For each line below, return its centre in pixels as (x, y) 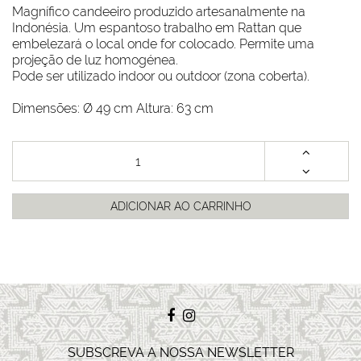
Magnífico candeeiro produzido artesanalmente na (159, 12)
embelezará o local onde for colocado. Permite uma (163, 44)
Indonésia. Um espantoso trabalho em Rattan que (157, 28)
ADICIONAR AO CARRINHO (180, 207)
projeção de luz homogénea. (95, 60)
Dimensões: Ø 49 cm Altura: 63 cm (113, 109)
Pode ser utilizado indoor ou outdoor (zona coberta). (161, 77)
